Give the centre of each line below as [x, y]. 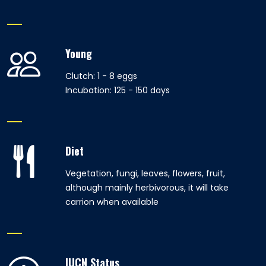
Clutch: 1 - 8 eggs [101, 76]
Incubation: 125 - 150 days [118, 90]
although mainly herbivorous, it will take [147, 188]
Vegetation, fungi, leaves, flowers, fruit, [145, 173]
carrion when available [112, 202]
